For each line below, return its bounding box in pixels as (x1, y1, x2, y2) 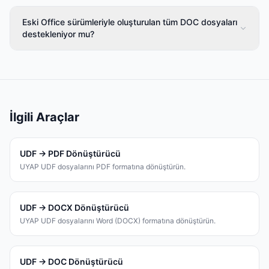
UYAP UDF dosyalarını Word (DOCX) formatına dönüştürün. (20, 216, 216, 226)
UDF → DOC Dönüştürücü (20, 256, 123, 267)
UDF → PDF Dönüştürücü (20, 148, 121, 159)
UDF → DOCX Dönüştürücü (20, 202, 129, 213)
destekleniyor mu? (22, 29, 94, 40)
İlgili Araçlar (10, 110, 79, 125)
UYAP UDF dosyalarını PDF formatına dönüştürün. (20, 162, 186, 172)
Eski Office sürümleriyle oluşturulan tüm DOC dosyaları (22, 17, 237, 28)
